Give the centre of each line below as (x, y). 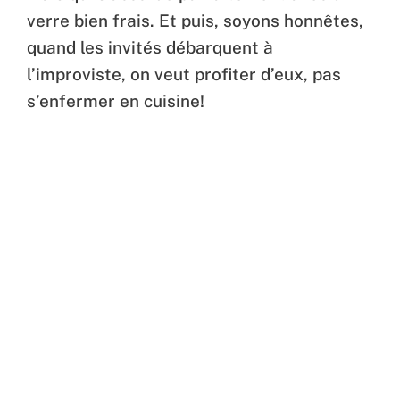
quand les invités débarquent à (150, 48)
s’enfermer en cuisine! (116, 101)
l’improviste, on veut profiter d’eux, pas (184, 75)
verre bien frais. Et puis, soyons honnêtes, (195, 21)
